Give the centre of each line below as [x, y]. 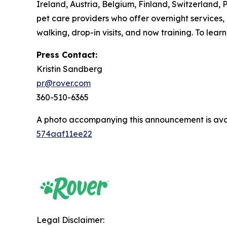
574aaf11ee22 [64, 134]
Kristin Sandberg [69, 69]
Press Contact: [67, 55]
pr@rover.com [64, 83]
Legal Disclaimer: [70, 220]
